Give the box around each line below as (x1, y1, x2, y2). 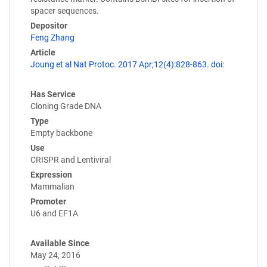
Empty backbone (30, 128, 92, 138)
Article (30, 47, 55, 57)
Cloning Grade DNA (30, 101, 101, 111)
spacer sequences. (30, 5, 99, 15)
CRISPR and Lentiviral (30, 154, 111, 164)
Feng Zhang (30, 32, 74, 42)
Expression (30, 169, 72, 179)
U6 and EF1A (30, 208, 78, 218)
